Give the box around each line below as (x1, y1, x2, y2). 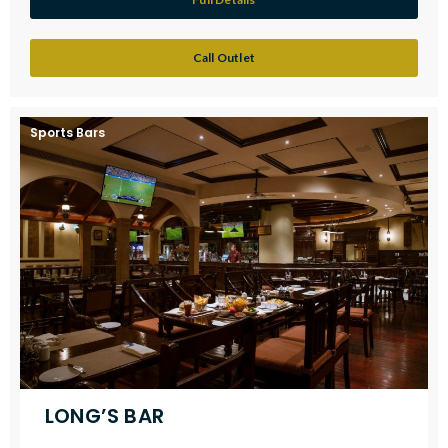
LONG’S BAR (45, 401, 164, 430)
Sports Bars (30, 123, 105, 141)
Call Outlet (192, 49, 256, 65)
